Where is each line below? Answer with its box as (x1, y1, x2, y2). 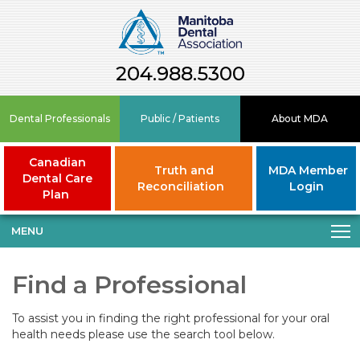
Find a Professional (12, 269, 247, 300)
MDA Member (268, 162, 348, 178)
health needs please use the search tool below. (12, 326, 275, 342)
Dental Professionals (10, 112, 111, 125)
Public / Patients (141, 112, 219, 125)
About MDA (272, 112, 329, 125)
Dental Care (22, 170, 92, 186)
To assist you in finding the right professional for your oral (12, 310, 329, 325)
